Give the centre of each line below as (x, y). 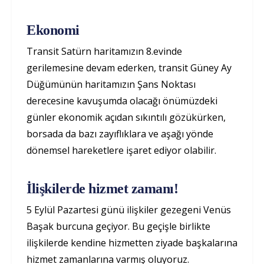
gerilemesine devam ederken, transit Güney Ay (129, 68)
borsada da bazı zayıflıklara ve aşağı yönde (120, 134)
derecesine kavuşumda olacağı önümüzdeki (122, 101)
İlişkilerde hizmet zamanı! (103, 189)
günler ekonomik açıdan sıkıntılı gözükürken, (126, 117)
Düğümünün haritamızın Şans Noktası (111, 84)
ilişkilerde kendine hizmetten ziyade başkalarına (132, 243)
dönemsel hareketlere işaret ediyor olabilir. (123, 150)
